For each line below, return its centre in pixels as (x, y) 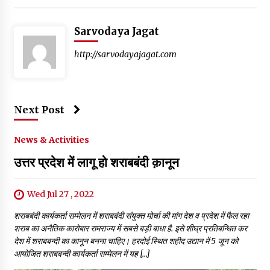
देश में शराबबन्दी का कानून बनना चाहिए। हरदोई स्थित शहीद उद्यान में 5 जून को (126, 241)
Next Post (39, 110)
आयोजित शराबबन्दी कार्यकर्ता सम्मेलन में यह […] (82, 254)
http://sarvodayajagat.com (125, 55)
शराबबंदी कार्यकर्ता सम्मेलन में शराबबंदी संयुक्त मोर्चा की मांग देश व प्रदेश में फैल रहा (131, 216)
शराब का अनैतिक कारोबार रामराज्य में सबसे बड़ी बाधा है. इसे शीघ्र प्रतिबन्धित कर (130, 229)
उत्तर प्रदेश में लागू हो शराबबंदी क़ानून (96, 163)
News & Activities (51, 140)
